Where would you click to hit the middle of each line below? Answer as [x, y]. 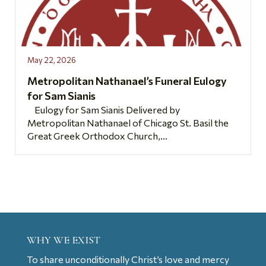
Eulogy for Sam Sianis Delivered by [104, 110]
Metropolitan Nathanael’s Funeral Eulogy [127, 81]
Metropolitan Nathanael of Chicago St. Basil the [128, 123]
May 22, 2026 [52, 60]
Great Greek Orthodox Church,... [97, 136]
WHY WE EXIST [63, 240]
